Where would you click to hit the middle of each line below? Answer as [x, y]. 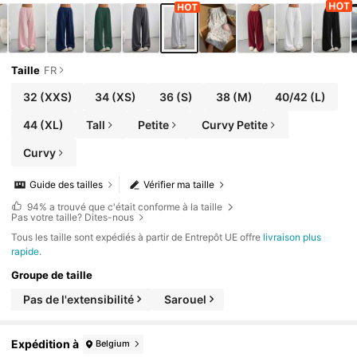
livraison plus [292, 237]
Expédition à [45, 344]
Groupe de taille [52, 275]
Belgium [113, 344]
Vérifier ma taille [179, 185]
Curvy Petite [234, 124]
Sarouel [185, 299]
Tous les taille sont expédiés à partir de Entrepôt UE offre [137, 237]
